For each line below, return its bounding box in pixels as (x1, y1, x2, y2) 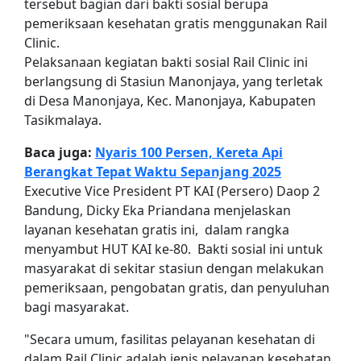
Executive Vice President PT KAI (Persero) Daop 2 (24, 181, 320, 200)
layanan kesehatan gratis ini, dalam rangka (24, 220, 289, 239)
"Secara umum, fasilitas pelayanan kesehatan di (24, 330, 315, 348)
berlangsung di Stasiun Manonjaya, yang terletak (24, 72, 323, 90)
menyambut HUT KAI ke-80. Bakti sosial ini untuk (24, 239, 323, 258)
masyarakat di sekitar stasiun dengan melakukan (24, 259, 324, 277)
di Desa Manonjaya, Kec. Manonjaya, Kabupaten (24, 91, 316, 110)
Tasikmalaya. (24, 110, 102, 129)
